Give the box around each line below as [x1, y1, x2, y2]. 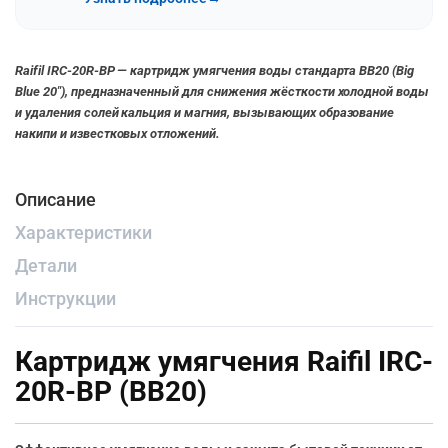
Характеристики [15, 221, 152, 243]
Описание [15, 188, 96, 210]
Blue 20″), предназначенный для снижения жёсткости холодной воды [15, 83, 430, 99]
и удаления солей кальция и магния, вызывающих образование [15, 104, 395, 120]
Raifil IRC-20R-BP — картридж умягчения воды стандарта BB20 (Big [15, 62, 415, 78]
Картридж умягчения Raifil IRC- [15, 344, 433, 378]
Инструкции [15, 287, 116, 309]
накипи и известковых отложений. [15, 125, 221, 141]
